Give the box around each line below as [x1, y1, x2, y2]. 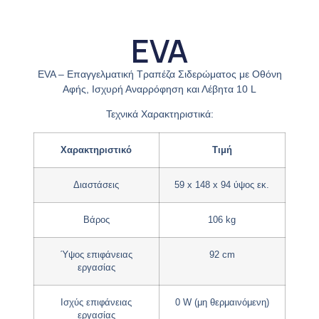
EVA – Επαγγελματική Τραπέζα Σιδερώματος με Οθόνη [37, 68, 282, 80]
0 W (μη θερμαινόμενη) [174, 297, 269, 308]
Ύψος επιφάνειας [60, 249, 132, 260]
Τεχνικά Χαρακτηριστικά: [105, 108, 214, 120]
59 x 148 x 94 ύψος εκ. [174, 179, 270, 190]
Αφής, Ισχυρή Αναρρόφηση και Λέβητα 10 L [63, 83, 256, 95]
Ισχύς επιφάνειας [61, 297, 132, 308]
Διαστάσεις [73, 179, 120, 190]
